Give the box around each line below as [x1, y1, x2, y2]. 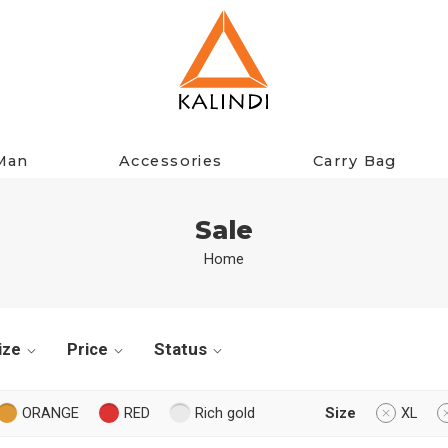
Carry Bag [312, 151, 397, 170]
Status [154, 338, 207, 359]
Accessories [118, 151, 223, 170]
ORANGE [22, 404, 79, 422]
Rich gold [195, 404, 255, 422]
